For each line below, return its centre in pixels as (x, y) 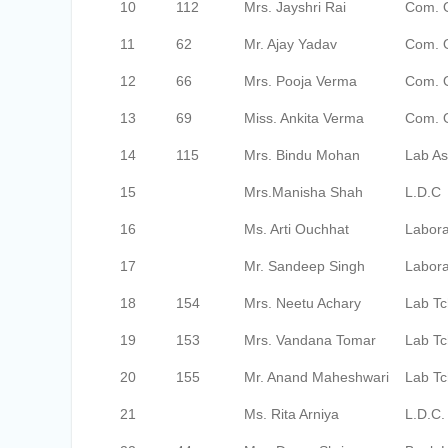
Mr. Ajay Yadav (290, 44)
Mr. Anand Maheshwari (316, 377)
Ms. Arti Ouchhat (296, 229)
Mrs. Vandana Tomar (310, 340)
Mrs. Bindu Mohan (302, 155)
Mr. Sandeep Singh (304, 266)
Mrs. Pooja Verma (300, 81)
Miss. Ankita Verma (304, 118)
